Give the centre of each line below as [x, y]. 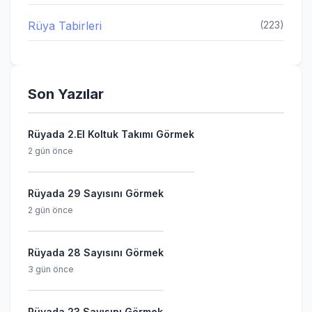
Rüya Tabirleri [65, 26]
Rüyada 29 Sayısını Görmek [96, 193]
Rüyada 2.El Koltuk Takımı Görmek [111, 134]
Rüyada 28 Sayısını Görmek [96, 252]
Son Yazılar [66, 94]
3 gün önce [51, 269]
